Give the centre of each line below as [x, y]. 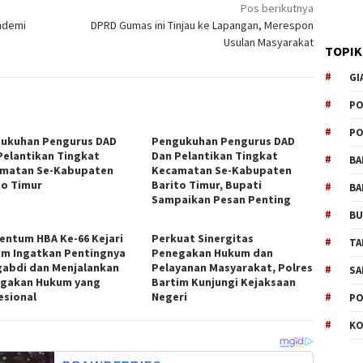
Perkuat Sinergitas [203, 238]
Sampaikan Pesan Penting [222, 199]
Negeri [170, 296]
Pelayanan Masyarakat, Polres [233, 267]
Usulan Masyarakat [269, 42]
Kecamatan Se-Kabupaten [222, 170]
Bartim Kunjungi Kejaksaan [224, 282]
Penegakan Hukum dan [213, 252]
